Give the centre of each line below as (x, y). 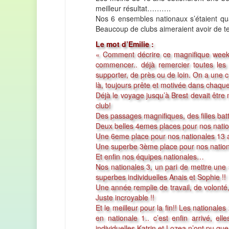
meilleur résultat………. (133, 8)
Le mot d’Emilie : (125, 44)
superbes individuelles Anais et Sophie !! (161, 177)
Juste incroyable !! (125, 198)
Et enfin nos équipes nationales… (150, 157)
